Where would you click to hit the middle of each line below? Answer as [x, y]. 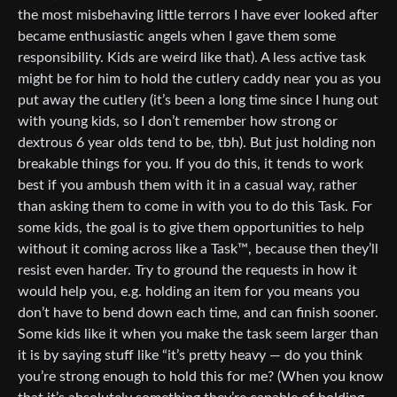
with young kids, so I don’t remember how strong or [178, 122]
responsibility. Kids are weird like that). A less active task [192, 58]
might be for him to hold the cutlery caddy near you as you [199, 79]
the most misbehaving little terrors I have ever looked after [198, 16]
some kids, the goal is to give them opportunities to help [191, 228]
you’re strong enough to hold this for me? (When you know [201, 377]
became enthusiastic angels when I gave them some [177, 37]
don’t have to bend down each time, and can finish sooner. [198, 313]
